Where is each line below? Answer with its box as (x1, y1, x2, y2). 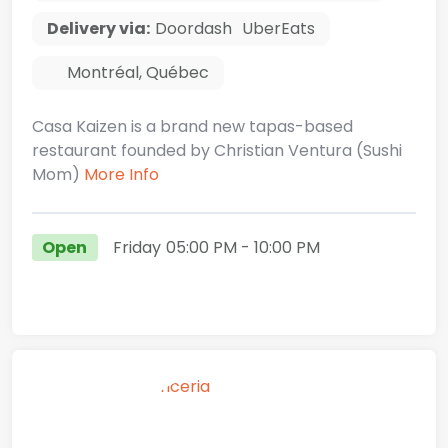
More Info (84, 163, 159, 187)
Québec (146, 61, 209, 85)
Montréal (67, 61, 139, 85)
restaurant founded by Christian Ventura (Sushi (32, 139, 402, 163)
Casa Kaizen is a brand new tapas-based (32, 115, 353, 139)
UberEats (242, 17, 315, 41)
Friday (112, 235, 161, 259)
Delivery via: (47, 17, 150, 41)
